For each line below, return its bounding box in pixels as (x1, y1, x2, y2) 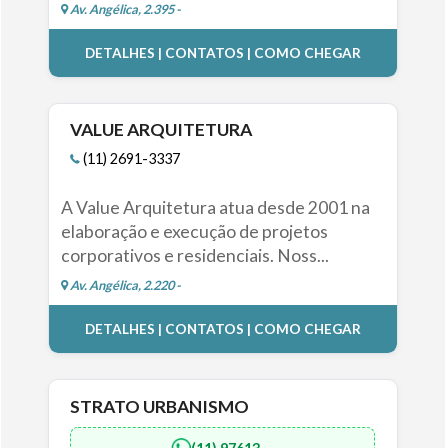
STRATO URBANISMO (70, 395, 250, 417)
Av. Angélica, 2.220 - (67, 277, 181, 294)
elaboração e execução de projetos (60, 221, 328, 243)
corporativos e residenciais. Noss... (60, 245, 329, 267)
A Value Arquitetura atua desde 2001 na (60, 197, 370, 219)
